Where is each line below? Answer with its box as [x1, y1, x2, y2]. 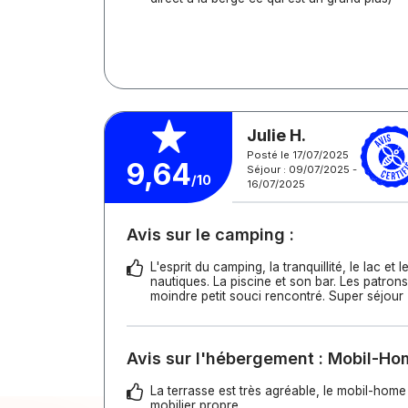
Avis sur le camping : [127, 225, 294, 244]
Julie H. [247, 125, 306, 145]
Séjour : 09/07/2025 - [247, 162, 357, 176]
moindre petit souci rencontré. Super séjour [150, 289, 403, 303]
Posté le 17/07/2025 [247, 148, 349, 161]
